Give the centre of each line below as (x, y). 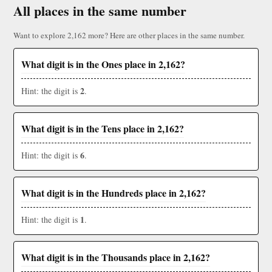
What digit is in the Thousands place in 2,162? (116, 257)
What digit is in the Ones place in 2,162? (103, 64)
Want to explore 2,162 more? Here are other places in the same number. (129, 36)
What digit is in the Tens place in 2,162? (103, 129)
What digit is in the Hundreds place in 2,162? (114, 193)
